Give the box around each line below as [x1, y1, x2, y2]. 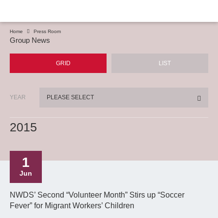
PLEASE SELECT [47, 94, 94, 101]
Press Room [34, 29, 61, 34]
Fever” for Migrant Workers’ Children [10, 201, 134, 210]
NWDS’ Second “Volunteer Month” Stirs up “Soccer [10, 191, 184, 199]
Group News [10, 36, 50, 44]
